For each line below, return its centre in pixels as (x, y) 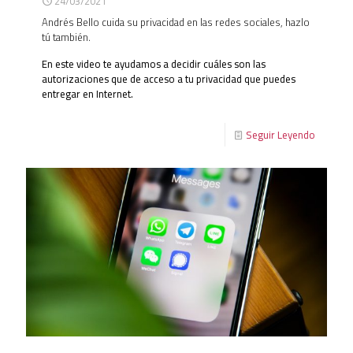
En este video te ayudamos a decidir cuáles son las (154, 64)
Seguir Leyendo (281, 135)
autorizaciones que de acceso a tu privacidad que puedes (169, 79)
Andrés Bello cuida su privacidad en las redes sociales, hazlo (176, 22)
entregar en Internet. (87, 94)
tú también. (66, 37)
